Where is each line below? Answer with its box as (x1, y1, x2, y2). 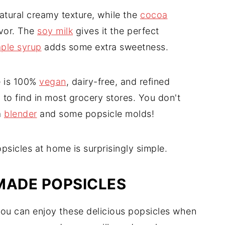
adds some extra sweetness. (41, 42, 168, 53)
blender (4, 108, 37, 120)
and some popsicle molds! (37, 108, 154, 120)
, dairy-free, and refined (66, 76, 170, 87)
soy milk (37, 26, 73, 37)
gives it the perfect (73, 26, 159, 37)
